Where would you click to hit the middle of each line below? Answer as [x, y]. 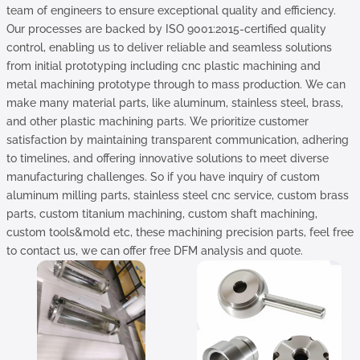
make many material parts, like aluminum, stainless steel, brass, [175, 103]
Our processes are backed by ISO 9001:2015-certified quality [166, 29]
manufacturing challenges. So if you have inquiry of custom [163, 177]
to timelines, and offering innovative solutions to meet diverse [168, 158]
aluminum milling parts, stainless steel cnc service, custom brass [178, 195]
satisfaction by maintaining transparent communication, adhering [178, 140]
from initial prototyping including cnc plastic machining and [164, 66]
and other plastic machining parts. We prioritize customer [157, 121]
